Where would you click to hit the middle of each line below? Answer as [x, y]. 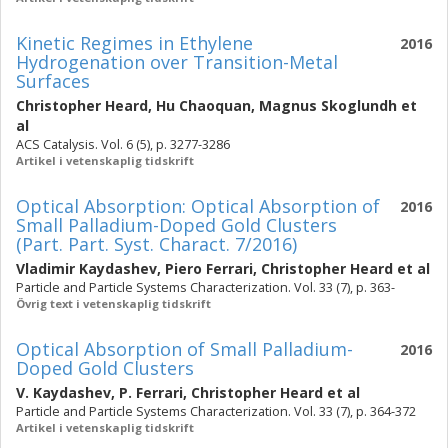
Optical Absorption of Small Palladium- [184, 349]
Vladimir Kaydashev [86, 268]
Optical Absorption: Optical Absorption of [198, 206]
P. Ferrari [151, 392]
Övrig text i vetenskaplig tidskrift [113, 303]
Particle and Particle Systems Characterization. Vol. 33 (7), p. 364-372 [216, 411]
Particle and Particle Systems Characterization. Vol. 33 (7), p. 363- [205, 287]
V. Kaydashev [63, 392]
